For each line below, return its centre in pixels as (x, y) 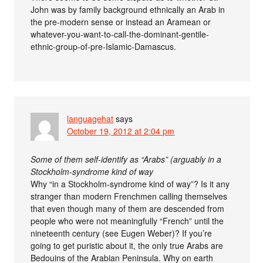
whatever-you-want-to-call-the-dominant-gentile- (120, 34)
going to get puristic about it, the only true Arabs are (127, 246)
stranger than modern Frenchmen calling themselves (129, 196)
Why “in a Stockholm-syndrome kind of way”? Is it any (130, 184)
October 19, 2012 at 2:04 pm (121, 131)
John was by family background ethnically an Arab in (128, 10)
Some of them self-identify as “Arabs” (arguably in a (126, 159)
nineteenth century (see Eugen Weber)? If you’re (122, 233)
